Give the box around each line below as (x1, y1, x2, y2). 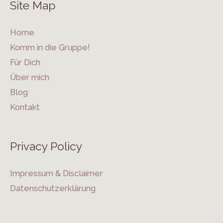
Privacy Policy (10, 140, 82, 153)
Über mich (10, 73, 49, 83)
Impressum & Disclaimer (10, 169, 103, 179)
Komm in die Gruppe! (10, 43, 90, 53)
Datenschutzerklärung (10, 184, 96, 194)
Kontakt (10, 103, 40, 112)
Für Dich (10, 58, 40, 68)
